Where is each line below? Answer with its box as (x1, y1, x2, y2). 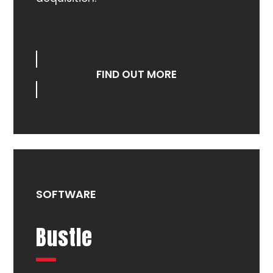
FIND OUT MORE (96, 67, 177, 82)
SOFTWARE (35, 186, 96, 202)
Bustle (35, 221, 93, 254)
